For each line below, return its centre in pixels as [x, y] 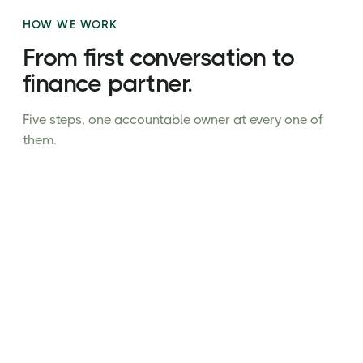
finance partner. [108, 83]
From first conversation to [159, 58]
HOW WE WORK [70, 24]
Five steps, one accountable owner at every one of [173, 120]
